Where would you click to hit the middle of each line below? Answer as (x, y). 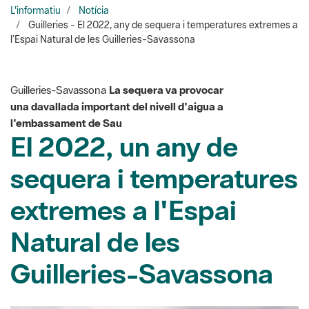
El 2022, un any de (124, 97)
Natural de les (95, 192)
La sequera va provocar (166, 40)
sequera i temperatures (154, 128)
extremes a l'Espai (123, 160)
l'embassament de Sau (66, 73)
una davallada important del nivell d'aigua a (117, 56)
